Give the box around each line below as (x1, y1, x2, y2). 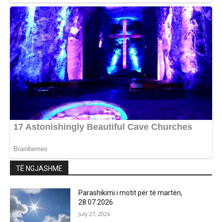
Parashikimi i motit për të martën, (78, 188, 183, 197)
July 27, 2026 (78, 210, 111, 218)
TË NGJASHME (16, 164, 62, 172)
